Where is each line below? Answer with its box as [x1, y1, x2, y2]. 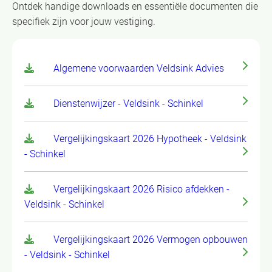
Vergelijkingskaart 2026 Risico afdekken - [53, 183, 229, 195]
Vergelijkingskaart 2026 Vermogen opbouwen [53, 234, 248, 246]
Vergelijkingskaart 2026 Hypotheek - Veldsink [53, 133, 246, 145]
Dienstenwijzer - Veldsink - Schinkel [53, 98, 203, 110]
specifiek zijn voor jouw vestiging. [12, 16, 155, 28]
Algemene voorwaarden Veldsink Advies [53, 63, 224, 75]
